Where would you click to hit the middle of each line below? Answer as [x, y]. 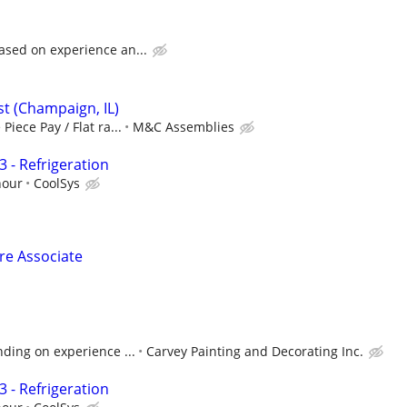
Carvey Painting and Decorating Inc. [255, 352]
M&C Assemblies [184, 126]
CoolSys [57, 183]
